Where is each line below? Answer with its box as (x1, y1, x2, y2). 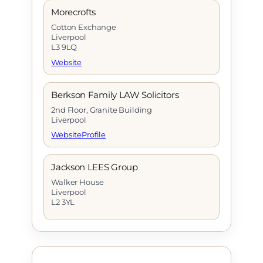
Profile (82, 130, 106, 140)
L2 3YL (51, 197, 75, 207)
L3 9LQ (51, 42, 77, 52)
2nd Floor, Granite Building (51, 104, 153, 114)
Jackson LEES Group (51, 161, 138, 173)
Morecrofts (51, 6, 96, 18)
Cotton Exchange (51, 22, 116, 32)
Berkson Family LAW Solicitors (51, 89, 179, 100)
